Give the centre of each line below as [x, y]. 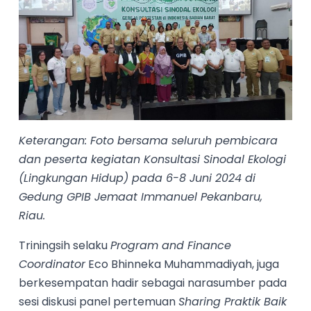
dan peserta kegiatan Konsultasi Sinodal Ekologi [153, 160]
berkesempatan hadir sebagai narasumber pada [153, 283]
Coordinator [52, 264]
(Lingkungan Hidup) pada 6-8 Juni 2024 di [137, 178]
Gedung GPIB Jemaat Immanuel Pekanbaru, [141, 197]
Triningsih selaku [65, 246]
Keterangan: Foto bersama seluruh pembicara [149, 141]
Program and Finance [171, 246]
